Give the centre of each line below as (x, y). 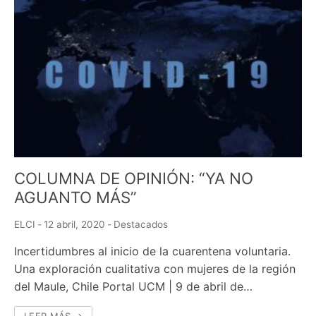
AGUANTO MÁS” (75, 197)
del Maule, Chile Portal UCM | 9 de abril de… (133, 286)
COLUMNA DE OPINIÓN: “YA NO (134, 178)
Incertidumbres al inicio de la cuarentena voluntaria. (152, 251)
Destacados (141, 224)
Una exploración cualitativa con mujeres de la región (155, 268)
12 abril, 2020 (74, 224)
